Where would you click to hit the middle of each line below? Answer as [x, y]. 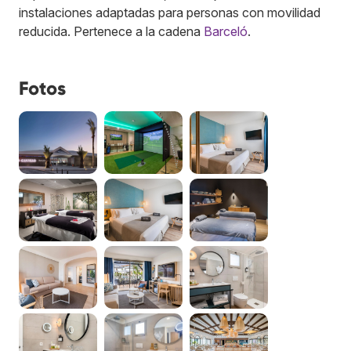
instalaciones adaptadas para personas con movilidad [170, 12]
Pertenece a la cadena [139, 31]
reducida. [46, 31]
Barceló [226, 31]
